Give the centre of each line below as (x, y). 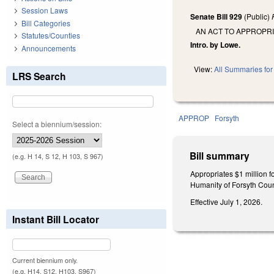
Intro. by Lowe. (216, 45)
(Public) (257, 17)
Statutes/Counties (51, 35)
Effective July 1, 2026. (227, 201)
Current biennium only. (45, 260)
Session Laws (45, 10)
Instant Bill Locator (56, 219)
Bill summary (220, 156)
